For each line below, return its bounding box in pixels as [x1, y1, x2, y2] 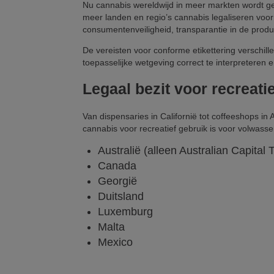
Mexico [98, 236, 133, 249]
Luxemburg [98, 206, 153, 218]
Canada [98, 160, 136, 172]
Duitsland [98, 190, 144, 203]
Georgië [98, 175, 137, 188]
